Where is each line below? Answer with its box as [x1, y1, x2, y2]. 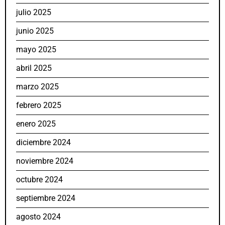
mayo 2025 [16, 45, 56, 55]
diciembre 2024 [16, 138, 71, 148]
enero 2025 [16, 119, 56, 129]
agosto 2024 [16, 212, 61, 222]
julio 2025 [16, 8, 51, 18]
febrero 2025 [16, 100, 61, 110]
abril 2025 [16, 63, 52, 73]
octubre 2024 [16, 175, 63, 185]
